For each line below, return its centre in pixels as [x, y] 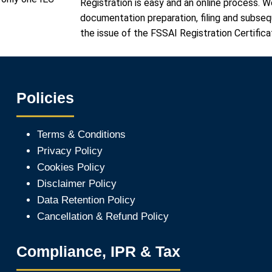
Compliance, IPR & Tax [98, 251]
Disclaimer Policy [77, 184]
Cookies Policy [71, 167]
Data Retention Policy [86, 200]
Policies [45, 98]
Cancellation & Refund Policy [103, 216]
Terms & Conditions [81, 134]
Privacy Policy [70, 151]
